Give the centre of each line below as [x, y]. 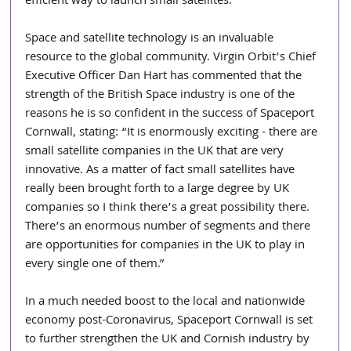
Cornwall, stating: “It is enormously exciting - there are [173, 133]
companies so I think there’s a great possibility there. [169, 208]
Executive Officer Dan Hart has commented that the [165, 76]
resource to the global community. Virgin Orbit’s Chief [172, 58]
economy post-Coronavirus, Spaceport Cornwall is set [171, 321]
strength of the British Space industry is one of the [162, 95]
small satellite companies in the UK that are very [156, 152]
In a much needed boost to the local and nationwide [167, 302]
